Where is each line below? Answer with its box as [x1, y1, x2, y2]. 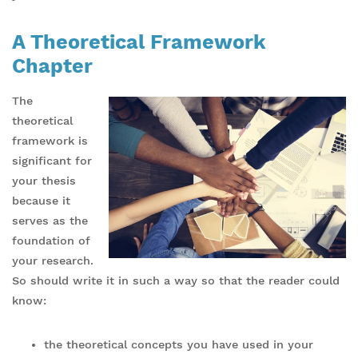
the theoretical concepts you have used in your [44, 337, 313, 351]
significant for [12, 153, 92, 167]
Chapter [12, 54, 93, 78]
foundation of [12, 233, 90, 247]
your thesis [12, 173, 76, 187]
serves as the [12, 213, 88, 227]
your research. [12, 253, 93, 267]
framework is [12, 133, 88, 147]
